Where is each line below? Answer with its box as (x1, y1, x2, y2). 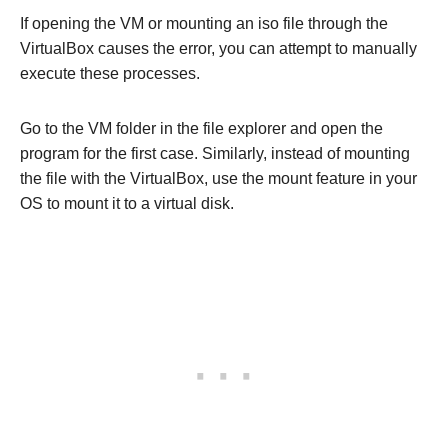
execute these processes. (20, 64, 200, 82)
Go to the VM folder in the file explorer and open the (20, 119, 383, 137)
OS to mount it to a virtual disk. (20, 194, 234, 212)
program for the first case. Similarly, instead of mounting (20, 144, 410, 162)
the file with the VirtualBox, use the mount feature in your (20, 169, 417, 187)
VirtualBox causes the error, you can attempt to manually (20, 39, 417, 57)
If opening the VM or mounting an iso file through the (20, 14, 388, 32)
